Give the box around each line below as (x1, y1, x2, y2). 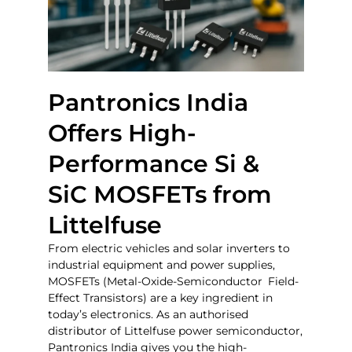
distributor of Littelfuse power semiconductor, (48, 324, 303, 339)
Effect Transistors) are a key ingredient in (48, 291, 273, 306)
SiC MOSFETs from (48, 180, 273, 210)
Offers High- (48, 119, 197, 148)
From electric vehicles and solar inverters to (48, 241, 291, 256)
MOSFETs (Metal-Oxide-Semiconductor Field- (48, 274, 299, 289)
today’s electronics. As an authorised (48, 307, 249, 322)
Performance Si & (48, 149, 260, 179)
